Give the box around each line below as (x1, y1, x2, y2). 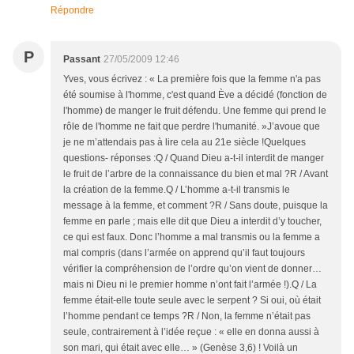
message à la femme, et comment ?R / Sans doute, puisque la (63, 199, 328, 211)
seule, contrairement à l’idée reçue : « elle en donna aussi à (63, 326, 319, 337)
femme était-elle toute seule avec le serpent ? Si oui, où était (63, 294, 321, 306)
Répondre (51, 4, 94, 16)
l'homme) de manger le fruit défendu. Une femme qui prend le (63, 104, 326, 116)
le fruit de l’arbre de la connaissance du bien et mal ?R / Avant (63, 168, 328, 179)
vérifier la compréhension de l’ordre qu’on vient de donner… (63, 262, 322, 274)
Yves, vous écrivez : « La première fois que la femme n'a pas (63, 73, 321, 85)
